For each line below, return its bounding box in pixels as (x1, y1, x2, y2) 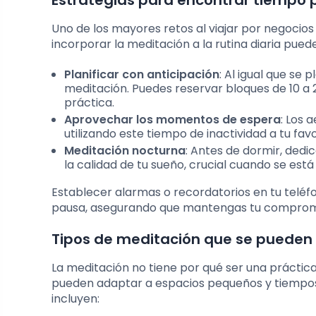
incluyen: (51, 291, 99, 308)
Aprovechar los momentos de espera (64, 111, 281, 128)
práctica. (64, 95, 114, 111)
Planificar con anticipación (64, 66, 219, 83)
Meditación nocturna (64, 142, 186, 159)
